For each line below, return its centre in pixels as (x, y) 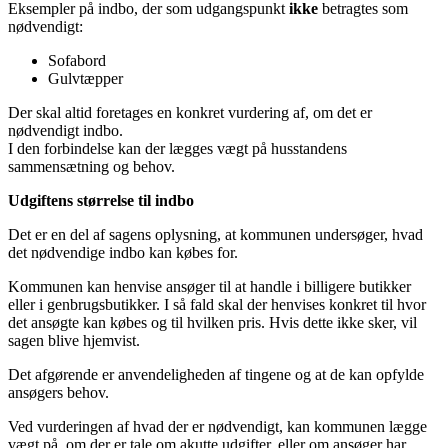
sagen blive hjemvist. (76, 340)
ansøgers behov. (60, 392)
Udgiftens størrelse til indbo (103, 200)
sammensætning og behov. (93, 166)
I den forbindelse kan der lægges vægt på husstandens (177, 148)
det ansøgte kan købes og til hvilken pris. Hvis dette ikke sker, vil (212, 322)
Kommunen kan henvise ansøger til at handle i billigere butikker (209, 286)
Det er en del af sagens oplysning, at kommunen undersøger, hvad (215, 234)
